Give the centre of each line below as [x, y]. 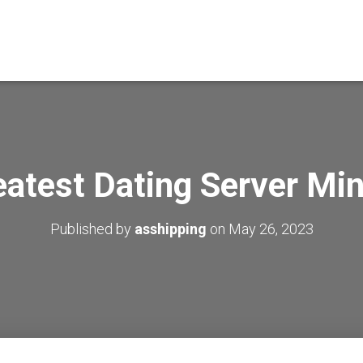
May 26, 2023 [271, 229]
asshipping [170, 229]
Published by [92, 229]
